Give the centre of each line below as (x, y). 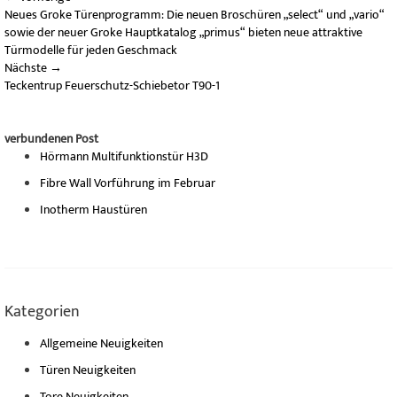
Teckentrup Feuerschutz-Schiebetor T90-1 (112, 86)
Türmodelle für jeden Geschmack (91, 51)
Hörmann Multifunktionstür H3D (124, 157)
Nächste (26, 68)
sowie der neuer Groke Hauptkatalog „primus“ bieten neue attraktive (183, 33)
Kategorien (42, 312)
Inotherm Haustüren (93, 210)
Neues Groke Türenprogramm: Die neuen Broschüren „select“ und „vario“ (195, 15)
